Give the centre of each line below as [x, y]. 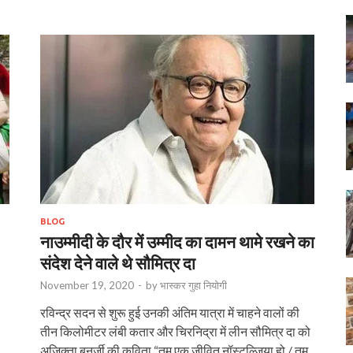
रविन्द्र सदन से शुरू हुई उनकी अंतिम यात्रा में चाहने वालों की [170, 312]
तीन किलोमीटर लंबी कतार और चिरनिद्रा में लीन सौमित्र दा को [175, 331]
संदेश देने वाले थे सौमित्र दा [118, 262]
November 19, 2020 [87, 285]
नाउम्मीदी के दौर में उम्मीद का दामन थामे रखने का [177, 241]
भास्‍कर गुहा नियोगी [193, 285]
